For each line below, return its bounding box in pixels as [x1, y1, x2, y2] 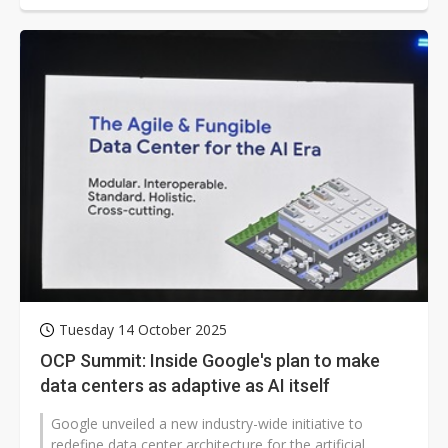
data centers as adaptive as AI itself [40, 375, 330, 397]
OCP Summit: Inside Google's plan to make [40, 350, 380, 372]
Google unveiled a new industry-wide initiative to [51, 414, 363, 434]
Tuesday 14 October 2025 [59, 320, 227, 340]
